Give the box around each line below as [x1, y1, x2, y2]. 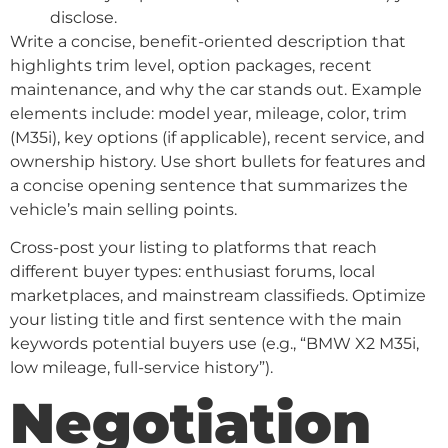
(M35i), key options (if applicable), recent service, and [10, 127, 425, 147]
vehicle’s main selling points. [10, 199, 237, 219]
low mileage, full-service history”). [10, 358, 273, 378]
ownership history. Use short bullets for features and [10, 151, 426, 171]
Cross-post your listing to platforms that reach [10, 238, 377, 258]
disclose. [50, 7, 117, 27]
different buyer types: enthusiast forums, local [10, 262, 375, 282]
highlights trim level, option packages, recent [10, 55, 372, 75]
